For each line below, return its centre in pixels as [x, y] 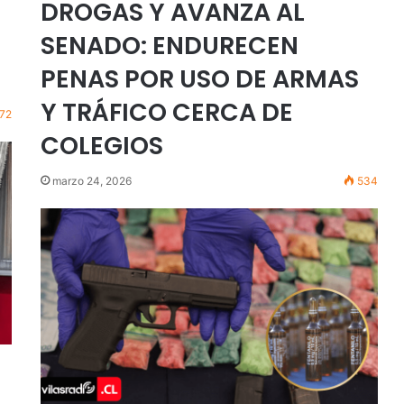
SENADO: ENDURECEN [169, 45]
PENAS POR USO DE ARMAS [199, 78]
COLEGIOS [101, 145]
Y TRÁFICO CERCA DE [166, 112]
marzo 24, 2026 [92, 180]
